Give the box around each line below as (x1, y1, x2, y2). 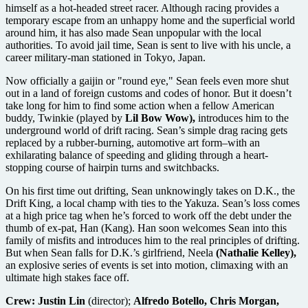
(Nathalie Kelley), (216, 246, 296, 258)
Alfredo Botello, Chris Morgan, (133, 294, 279, 307)
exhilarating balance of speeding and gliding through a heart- (5, 148, 268, 161)
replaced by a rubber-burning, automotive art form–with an (5, 136, 260, 148)
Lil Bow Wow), (125, 111, 195, 124)
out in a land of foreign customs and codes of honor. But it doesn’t (5, 87, 291, 99)
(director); (88, 294, 133, 307)
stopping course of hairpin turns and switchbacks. (5, 161, 219, 173)
